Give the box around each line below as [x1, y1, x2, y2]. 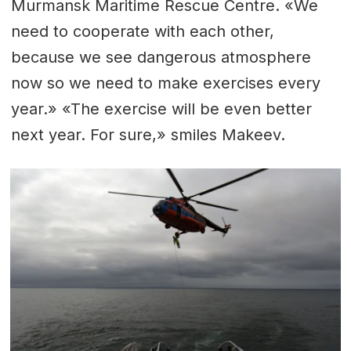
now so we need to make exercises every [10, 73, 320, 92]
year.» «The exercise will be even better [10, 99, 312, 118]
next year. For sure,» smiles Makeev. [10, 125, 285, 144]
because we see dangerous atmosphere [10, 47, 311, 67]
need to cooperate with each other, [10, 21, 274, 41]
